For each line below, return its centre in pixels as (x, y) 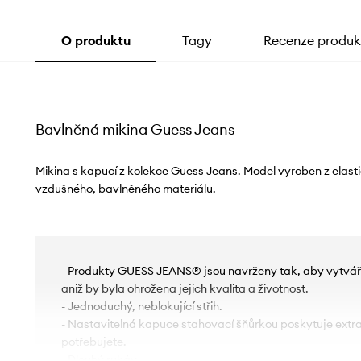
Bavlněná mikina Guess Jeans (135, 129)
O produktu (95, 40)
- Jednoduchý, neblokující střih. (141, 306)
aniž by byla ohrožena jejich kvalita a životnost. (185, 288)
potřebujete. (93, 341)
